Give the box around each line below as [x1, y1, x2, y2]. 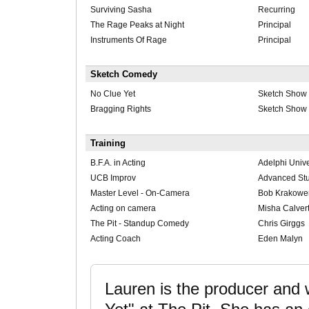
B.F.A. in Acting [90, 158, 146, 168]
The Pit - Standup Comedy [90, 219, 189, 229]
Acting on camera [90, 203, 156, 214]
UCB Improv [90, 173, 136, 183]
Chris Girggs [257, 219, 305, 229]
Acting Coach [90, 234, 141, 244]
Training [90, 138, 126, 149]
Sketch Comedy [90, 69, 157, 80]
